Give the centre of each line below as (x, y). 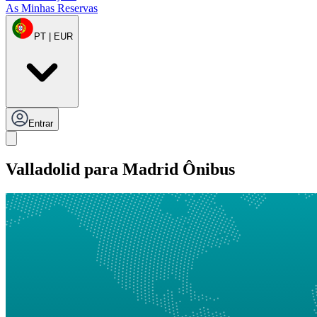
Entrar (41, 124)
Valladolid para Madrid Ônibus (120, 169)
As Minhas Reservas (52, 8)
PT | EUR (53, 37)
